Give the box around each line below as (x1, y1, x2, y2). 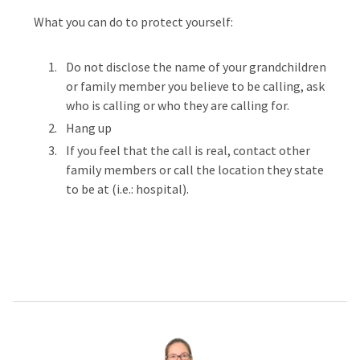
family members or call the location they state (66, 162, 324, 178)
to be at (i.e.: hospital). (66, 181, 189, 197)
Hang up (66, 120, 112, 136)
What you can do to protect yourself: (34, 14, 233, 30)
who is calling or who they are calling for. (66, 97, 289, 113)
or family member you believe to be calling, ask (66, 78, 325, 94)
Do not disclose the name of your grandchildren (66, 59, 326, 75)
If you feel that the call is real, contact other (66, 142, 310, 158)
